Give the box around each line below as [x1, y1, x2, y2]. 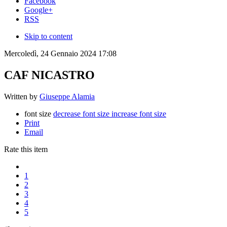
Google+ [24, 5, 53, 14]
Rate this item [4, 144, 48, 154]
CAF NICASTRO [4, 68, 95, 82]
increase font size [111, 109, 166, 118]
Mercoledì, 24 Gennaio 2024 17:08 [4, 49, 117, 58]
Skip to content [24, 31, 72, 41]
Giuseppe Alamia [40, 92, 95, 101]
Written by [4, 92, 40, 101]
